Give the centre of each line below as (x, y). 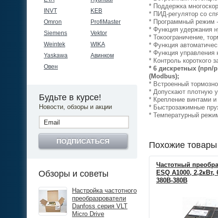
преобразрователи (99, 198)
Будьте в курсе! (70, 97)
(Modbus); (164, 76)
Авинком (102, 55)
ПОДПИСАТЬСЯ (83, 141)
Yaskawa (56, 55)
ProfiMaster (106, 22)
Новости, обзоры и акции (75, 107)
